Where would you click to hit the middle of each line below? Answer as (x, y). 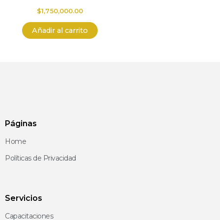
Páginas (21, 123)
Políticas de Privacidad (41, 158)
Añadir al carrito (60, 30)
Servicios (24, 198)
